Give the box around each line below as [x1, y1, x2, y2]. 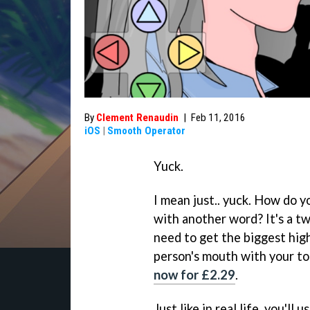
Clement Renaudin [96, 111, 179, 124]
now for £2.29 [154, 266, 235, 282]
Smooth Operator [107, 125, 185, 137]
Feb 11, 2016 [191, 111, 246, 124]
